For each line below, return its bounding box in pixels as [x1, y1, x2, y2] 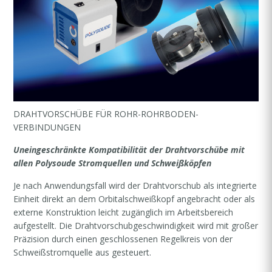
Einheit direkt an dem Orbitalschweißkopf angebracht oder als [13, 192, 256, 205]
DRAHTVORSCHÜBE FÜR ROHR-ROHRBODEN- [13, 107, 199, 120]
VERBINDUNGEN [13, 121, 81, 133]
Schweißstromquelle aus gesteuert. [13, 246, 152, 258]
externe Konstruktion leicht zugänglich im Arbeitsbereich [13, 206, 234, 218]
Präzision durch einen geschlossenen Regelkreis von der [13, 233, 233, 245]
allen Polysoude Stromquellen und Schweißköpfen [13, 157, 212, 169]
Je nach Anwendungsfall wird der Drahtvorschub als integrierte [13, 179, 257, 191]
